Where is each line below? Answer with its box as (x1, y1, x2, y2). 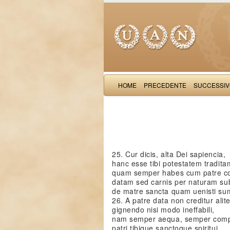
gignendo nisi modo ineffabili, (112, 204, 215, 215)
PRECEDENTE (144, 81, 186, 89)
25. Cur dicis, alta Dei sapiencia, (112, 149, 226, 159)
